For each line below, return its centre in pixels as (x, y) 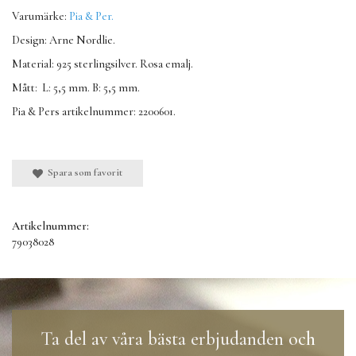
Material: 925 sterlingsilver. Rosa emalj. (103, 64)
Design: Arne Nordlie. (64, 41)
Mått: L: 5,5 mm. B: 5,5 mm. (77, 88)
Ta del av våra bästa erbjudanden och (178, 339)
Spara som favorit (82, 173)
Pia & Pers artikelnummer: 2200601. (94, 112)
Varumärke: (41, 17)
